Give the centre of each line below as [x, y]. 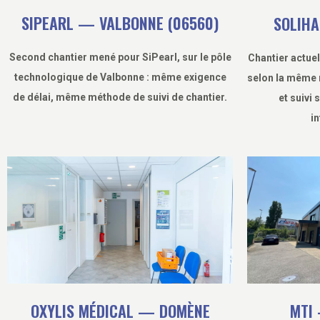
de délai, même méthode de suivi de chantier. [120, 97]
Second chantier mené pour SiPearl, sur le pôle [120, 57]
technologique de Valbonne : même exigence [120, 77]
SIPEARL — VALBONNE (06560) [120, 23]
